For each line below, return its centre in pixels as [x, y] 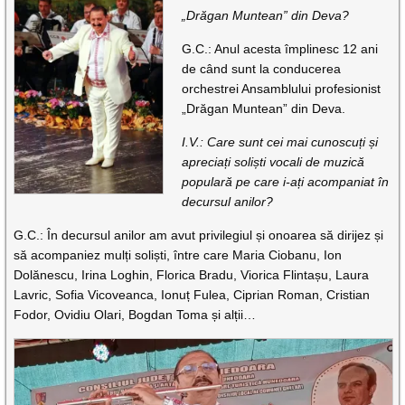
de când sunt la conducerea [262, 68]
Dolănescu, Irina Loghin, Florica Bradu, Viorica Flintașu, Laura [192, 274]
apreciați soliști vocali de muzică [273, 161]
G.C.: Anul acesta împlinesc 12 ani [280, 48]
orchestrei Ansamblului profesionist [282, 88]
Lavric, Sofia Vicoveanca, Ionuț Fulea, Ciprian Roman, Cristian [192, 294]
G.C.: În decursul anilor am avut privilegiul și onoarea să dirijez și [199, 235]
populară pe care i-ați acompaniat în [286, 181]
